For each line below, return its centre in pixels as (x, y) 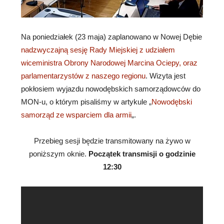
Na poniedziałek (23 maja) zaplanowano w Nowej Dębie (111, 36)
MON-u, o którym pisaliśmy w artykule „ (86, 101)
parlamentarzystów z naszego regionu (83, 75)
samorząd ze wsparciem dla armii (76, 114)
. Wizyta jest (165, 75)
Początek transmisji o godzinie (142, 153)
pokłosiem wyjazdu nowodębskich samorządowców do (111, 88)
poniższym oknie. (58, 153)
